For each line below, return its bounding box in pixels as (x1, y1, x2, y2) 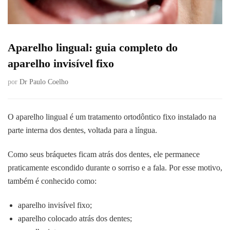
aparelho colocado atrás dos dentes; (18, 214, 132, 223)
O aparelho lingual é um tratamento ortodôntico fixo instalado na (8, 112, 216, 122)
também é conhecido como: (8, 177, 97, 186)
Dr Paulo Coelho (20, 78, 68, 86)
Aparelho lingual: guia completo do (8, 41, 178, 54)
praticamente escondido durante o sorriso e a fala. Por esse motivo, (8, 163, 222, 172)
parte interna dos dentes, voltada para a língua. (8, 126, 157, 135)
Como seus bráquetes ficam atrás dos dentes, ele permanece (8, 150, 200, 159)
